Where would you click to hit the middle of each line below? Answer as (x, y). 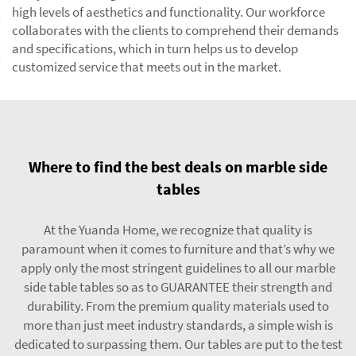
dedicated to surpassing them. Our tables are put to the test (178, 344)
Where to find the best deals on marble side (178, 166)
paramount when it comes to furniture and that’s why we (178, 249)
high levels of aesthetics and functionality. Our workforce (168, 12)
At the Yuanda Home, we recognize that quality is (178, 230)
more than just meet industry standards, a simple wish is (178, 325)
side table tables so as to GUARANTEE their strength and (178, 287)
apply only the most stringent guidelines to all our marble (178, 268)
